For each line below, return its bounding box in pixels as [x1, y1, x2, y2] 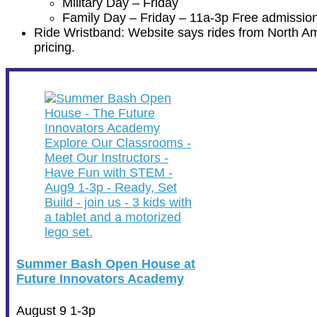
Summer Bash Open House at [16, 257, 195, 272]
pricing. [34, 40, 75, 55]
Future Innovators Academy [16, 272, 184, 287]
